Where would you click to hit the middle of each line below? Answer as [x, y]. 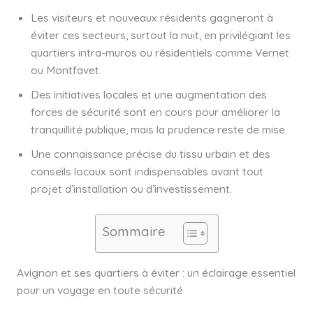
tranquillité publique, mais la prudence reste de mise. [159, 130]
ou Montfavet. [66, 70]
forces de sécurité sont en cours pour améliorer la [155, 112]
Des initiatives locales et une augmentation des [148, 95]
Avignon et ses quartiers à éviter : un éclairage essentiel [156, 272]
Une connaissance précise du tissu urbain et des [150, 154]
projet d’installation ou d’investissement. [131, 189]
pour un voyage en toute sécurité [100, 290]
